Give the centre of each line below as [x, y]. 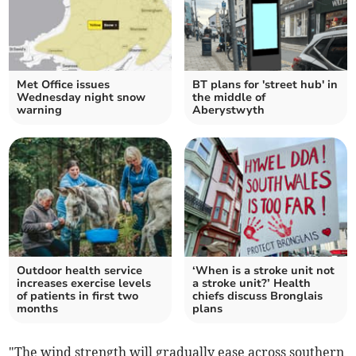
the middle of [229, 98]
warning [40, 110]
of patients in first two [78, 296]
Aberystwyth [228, 110]
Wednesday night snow [81, 98]
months [38, 309]
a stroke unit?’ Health [252, 284]
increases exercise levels [84, 284]
